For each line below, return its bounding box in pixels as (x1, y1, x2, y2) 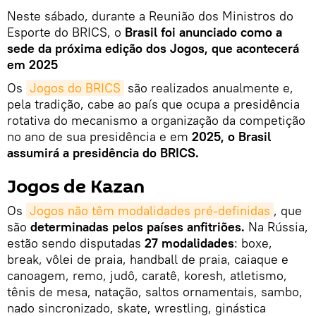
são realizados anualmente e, (124, 79, 293, 96)
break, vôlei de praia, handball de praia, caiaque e (7, 250, 288, 267)
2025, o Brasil (192, 128, 271, 145)
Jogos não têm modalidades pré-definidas (30, 202, 270, 219)
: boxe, (234, 234, 272, 251)
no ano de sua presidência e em (7, 128, 192, 145)
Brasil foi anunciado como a (125, 23, 282, 40)
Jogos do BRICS (30, 79, 121, 96)
